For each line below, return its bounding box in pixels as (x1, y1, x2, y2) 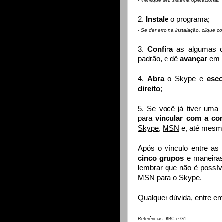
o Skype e (167, 75, 207, 83)
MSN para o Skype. (138, 174, 202, 182)
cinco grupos (138, 154, 184, 163)
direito (138, 85, 160, 93)
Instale (146, 15, 170, 24)
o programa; (170, 15, 210, 24)
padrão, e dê (138, 55, 180, 63)
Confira (147, 45, 177, 54)
